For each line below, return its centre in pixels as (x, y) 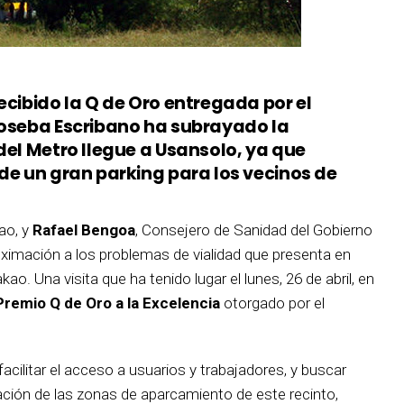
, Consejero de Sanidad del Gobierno (254, 230)
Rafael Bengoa (84, 230)
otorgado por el (272, 303)
